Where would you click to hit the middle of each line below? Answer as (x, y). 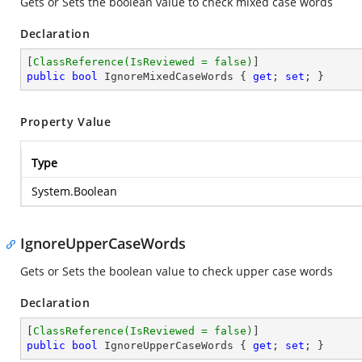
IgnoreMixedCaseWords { (175, 76)
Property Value (66, 122)
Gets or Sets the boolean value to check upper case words (177, 271)
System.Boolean (74, 191)
